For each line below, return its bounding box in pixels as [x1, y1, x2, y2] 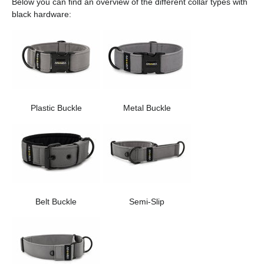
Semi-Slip [129, 197, 164, 206]
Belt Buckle [35, 197, 77, 206]
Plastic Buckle [30, 103, 82, 113]
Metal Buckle [123, 103, 171, 113]
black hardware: [12, 9, 71, 19]
